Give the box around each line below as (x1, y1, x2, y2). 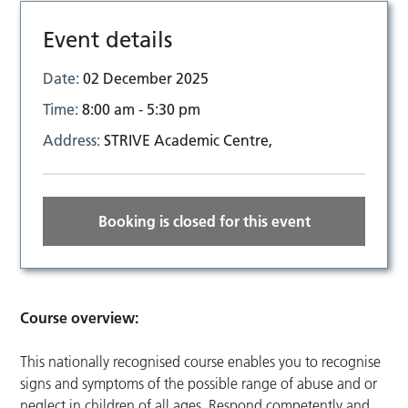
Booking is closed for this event (97, 212, 311, 231)
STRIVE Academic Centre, (104, 131, 273, 150)
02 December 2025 (83, 69, 209, 88)
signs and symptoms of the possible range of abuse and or (20, 374, 378, 393)
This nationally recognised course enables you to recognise (20, 352, 382, 372)
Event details (43, 26, 173, 54)
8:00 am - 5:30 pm (82, 100, 201, 119)
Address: (43, 131, 105, 150)
